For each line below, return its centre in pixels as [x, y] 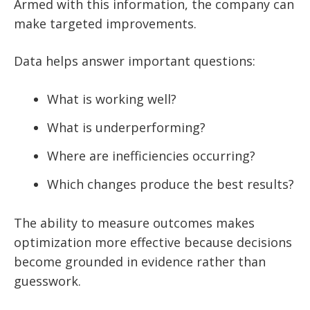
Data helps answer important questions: [135, 61]
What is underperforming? [126, 128]
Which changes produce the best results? [171, 184]
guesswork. [47, 281]
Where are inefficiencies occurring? [151, 156]
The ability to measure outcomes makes [134, 223]
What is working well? [112, 99]
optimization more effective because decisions [153, 243]
